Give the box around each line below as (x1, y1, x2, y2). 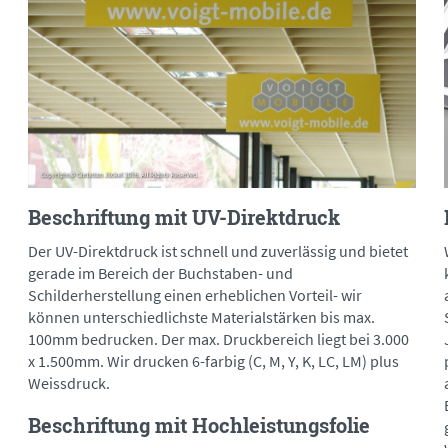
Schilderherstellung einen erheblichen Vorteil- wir (28, 285, 362, 306)
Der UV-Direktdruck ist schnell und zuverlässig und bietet (28, 241, 408, 262)
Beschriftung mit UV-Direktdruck (28, 204, 340, 231)
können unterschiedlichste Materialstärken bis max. (28, 307, 375, 328)
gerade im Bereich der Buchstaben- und (28, 263, 293, 284)
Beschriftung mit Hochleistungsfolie (28, 412, 370, 439)
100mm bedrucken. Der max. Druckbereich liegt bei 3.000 (28, 329, 409, 350)
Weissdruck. (28, 373, 110, 394)
